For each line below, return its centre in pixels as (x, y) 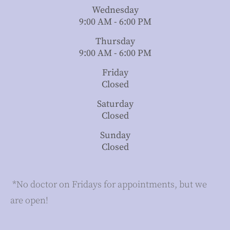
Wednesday (115, 10)
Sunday (115, 136)
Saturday (115, 104)
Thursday (115, 42)
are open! (29, 201)
